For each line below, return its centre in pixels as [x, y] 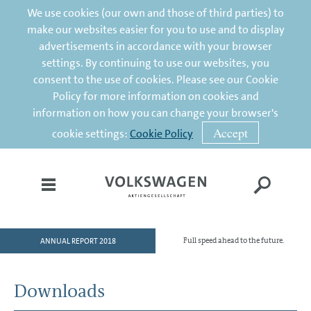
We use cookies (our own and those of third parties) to [155, 13]
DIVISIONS [39, 302]
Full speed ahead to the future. [233, 241]
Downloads [59, 291]
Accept [230, 133]
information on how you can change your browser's [155, 113]
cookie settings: [91, 134]
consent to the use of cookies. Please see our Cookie [155, 79]
